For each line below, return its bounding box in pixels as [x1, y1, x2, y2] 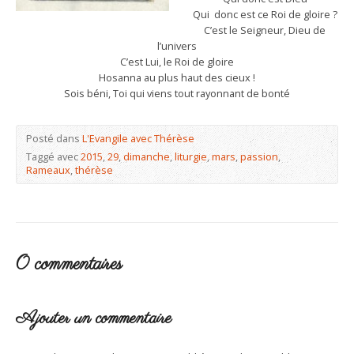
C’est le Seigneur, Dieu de [204, 23, 326, 37]
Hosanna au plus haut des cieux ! [99, 70, 255, 85]
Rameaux [26, 163, 70, 177]
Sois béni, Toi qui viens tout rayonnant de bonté [64, 86, 290, 100]
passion [240, 149, 278, 164]
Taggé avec [26, 149, 81, 164]
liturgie [175, 149, 207, 164]
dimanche [123, 149, 170, 164]
